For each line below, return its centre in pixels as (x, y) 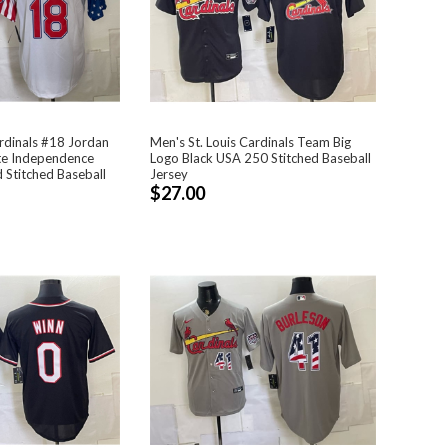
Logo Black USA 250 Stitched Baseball (260, 157)
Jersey (168, 173)
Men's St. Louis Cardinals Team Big (250, 141)
